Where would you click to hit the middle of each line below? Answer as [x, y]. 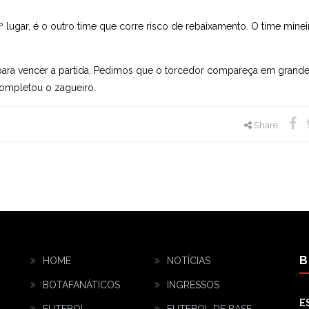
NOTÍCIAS [189, 261]
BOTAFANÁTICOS [81, 285]
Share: [267, 126]
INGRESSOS [193, 285]
